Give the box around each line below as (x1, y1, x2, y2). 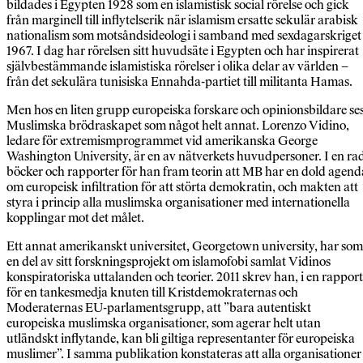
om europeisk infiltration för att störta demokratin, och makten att (6, 179, 358, 195)
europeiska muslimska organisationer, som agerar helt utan (6, 315, 321, 331)
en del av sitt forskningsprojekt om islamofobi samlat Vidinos (6, 254, 331, 270)
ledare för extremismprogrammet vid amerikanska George (6, 133, 318, 149)
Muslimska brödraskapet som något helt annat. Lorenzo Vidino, (6, 117, 349, 134)
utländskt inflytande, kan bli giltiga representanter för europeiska (6, 331, 355, 347)
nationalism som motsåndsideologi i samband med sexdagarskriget (6, 28, 361, 44)
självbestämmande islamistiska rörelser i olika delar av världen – (6, 58, 348, 75)
